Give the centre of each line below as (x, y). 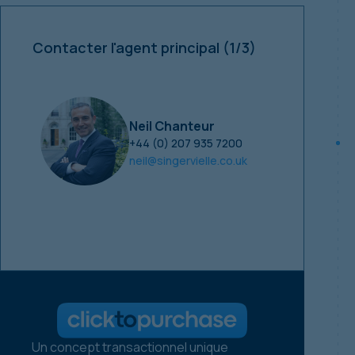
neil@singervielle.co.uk (188, 160)
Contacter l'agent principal (128, 47)
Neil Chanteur (172, 126)
